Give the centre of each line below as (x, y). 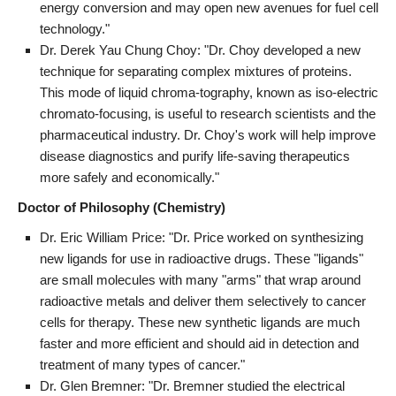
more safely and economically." (129, 177)
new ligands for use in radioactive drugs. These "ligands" (202, 258)
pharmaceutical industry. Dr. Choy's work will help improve (208, 134)
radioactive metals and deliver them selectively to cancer (203, 301)
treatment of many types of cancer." (142, 364)
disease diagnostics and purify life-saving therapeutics (195, 156)
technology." (75, 28)
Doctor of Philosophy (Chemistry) (122, 207)
